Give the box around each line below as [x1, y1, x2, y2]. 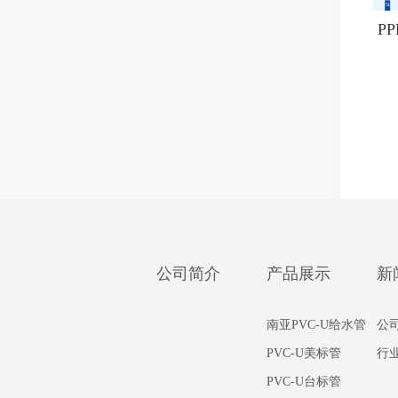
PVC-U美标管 [267, 346, 341, 361]
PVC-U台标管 [267, 375, 341, 389]
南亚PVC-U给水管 [267, 318, 366, 332]
